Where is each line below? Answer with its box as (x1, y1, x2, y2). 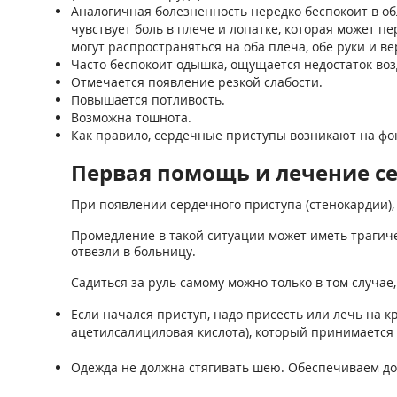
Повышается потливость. (70, 91, 225, 108)
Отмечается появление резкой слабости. (70, 74, 323, 90)
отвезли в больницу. (70, 243, 196, 260)
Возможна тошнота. (70, 109, 191, 126)
